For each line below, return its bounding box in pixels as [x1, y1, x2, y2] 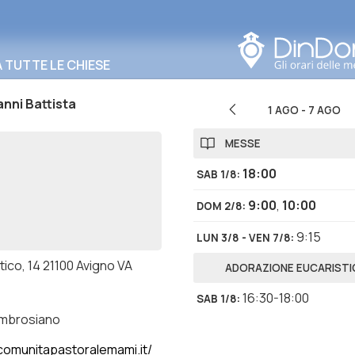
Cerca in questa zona [124, 5, 231, 19]
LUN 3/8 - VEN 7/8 [197, 231, 291, 245]
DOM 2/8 [197, 199, 242, 213]
